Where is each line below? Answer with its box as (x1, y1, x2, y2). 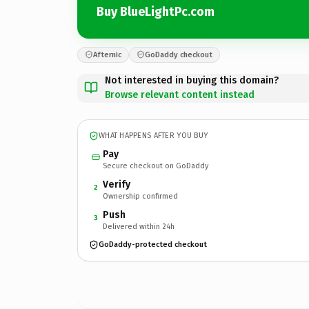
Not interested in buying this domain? (105, 74, 279, 86)
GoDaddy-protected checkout (99, 240, 207, 249)
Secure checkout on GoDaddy (103, 161, 208, 170)
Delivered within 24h (103, 221, 175, 231)
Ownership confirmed (103, 191, 178, 201)
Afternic (93, 50, 121, 59)
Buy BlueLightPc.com (97, 4, 215, 19)
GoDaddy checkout (145, 50, 212, 59)
